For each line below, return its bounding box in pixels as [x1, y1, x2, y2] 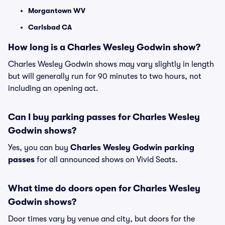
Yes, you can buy [8, 143, 70, 152]
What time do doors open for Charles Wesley [8, 183, 200, 193]
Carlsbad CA [28, 23, 72, 31]
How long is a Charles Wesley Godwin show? [8, 42, 200, 52]
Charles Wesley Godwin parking [70, 143, 194, 152]
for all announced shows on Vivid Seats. [35, 155, 178, 164]
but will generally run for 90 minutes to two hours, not [8, 72, 201, 81]
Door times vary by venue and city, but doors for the [8, 214, 195, 223]
